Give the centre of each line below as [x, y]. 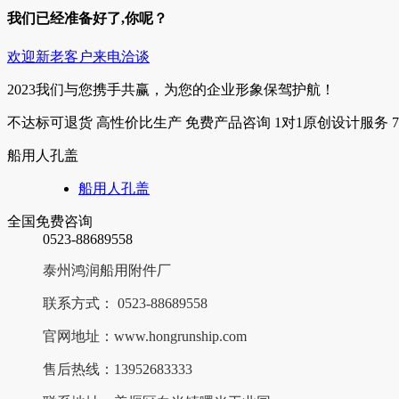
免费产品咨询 [228, 122]
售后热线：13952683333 [118, 369]
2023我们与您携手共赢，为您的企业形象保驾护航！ [171, 89]
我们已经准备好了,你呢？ [87, 19]
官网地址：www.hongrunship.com [145, 336]
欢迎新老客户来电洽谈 [78, 56]
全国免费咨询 [50, 221]
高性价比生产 [139, 122]
